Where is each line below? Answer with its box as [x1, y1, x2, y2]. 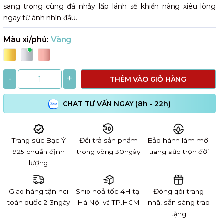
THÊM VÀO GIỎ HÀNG [110, 74, 186, 84]
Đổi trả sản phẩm [79, 136, 138, 145]
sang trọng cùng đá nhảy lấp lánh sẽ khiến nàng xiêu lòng [3, 2, 216, 11]
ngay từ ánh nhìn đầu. [3, 13, 77, 22]
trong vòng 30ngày [76, 148, 141, 156]
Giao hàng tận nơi [8, 187, 68, 195]
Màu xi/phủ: [3, 35, 51, 44]
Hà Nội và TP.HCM [77, 198, 140, 206]
